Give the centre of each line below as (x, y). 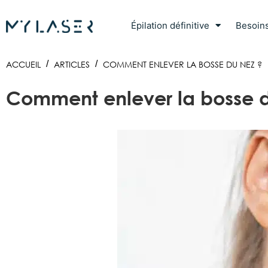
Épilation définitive (170, 25)
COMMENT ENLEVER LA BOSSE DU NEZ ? (182, 64)
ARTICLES (72, 64)
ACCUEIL (23, 64)
